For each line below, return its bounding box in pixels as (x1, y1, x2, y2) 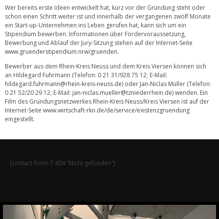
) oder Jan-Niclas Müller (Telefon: (122, 80, 211, 88)
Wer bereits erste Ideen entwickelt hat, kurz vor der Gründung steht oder (5, 3, 205, 12)
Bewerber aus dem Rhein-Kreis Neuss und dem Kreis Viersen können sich (5, 62, 206, 71)
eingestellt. (5, 115, 35, 124)
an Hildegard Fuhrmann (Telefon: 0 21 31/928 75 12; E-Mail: (5, 71, 167, 80)
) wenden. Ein (172, 88, 208, 97)
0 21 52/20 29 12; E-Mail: (5, 88, 72, 97)
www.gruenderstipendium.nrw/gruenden (5, 47, 117, 56)
